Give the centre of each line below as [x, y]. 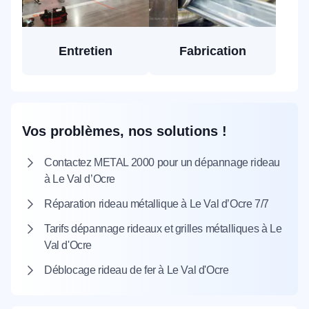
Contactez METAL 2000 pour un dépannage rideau [162, 162]
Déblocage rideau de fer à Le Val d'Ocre [137, 270]
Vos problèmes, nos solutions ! [124, 131]
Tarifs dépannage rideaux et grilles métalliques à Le [163, 229]
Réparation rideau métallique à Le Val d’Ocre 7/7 [157, 204]
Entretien [86, 51]
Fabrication [212, 51]
